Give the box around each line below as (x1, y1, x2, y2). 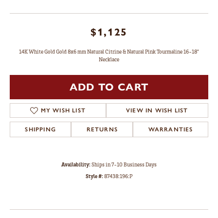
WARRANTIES (148, 126, 193, 133)
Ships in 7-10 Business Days (91, 161, 157, 168)
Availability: (61, 161, 91, 168)
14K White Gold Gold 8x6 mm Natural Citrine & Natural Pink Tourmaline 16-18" (19, 48, 199, 55)
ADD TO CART (69, 81, 149, 94)
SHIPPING (25, 126, 56, 133)
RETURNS (86, 126, 118, 133)
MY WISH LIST (40, 107, 86, 114)
